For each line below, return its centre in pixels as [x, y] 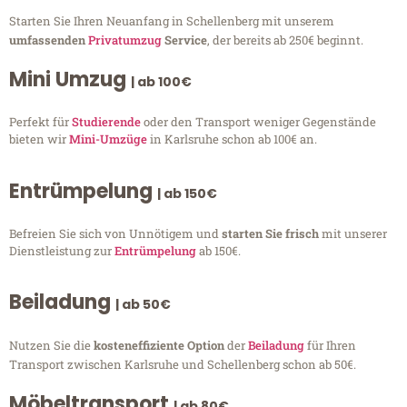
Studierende [106, 122]
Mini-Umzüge [108, 139]
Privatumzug [125, 40]
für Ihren [330, 346]
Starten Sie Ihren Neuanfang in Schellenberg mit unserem [172, 21]
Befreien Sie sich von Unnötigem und [115, 233]
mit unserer [354, 233]
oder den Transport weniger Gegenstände [258, 122]
